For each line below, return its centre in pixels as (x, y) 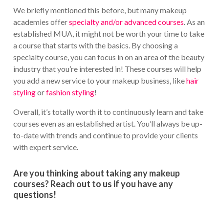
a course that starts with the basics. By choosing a (95, 45)
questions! (34, 194)
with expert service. (45, 147)
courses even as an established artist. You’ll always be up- (108, 123)
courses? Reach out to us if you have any (93, 184)
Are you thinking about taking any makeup (96, 173)
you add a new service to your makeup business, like (99, 80)
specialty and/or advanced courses (126, 22)
